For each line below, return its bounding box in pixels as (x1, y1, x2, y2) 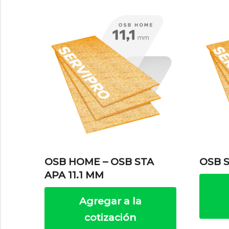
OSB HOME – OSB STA (44, 156, 154, 168)
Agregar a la (79, 195, 142, 207)
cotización (84, 211, 137, 223)
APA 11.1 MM (44, 169, 104, 181)
